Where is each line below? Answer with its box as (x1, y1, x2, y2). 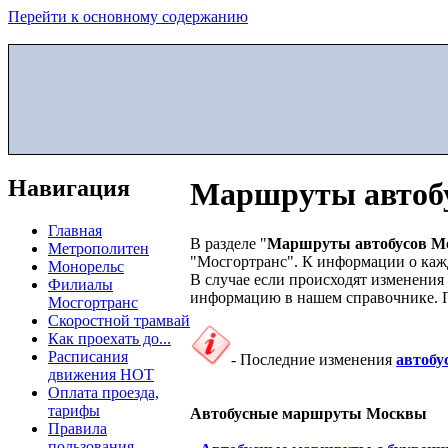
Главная (48, 221, 102, 239)
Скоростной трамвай (48, 311, 190, 329)
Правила (48, 419, 107, 437)
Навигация (8, 174, 130, 201)
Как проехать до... (48, 329, 171, 347)
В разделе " (190, 234, 267, 252)
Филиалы (48, 275, 113, 293)
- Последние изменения (231, 350, 396, 368)
